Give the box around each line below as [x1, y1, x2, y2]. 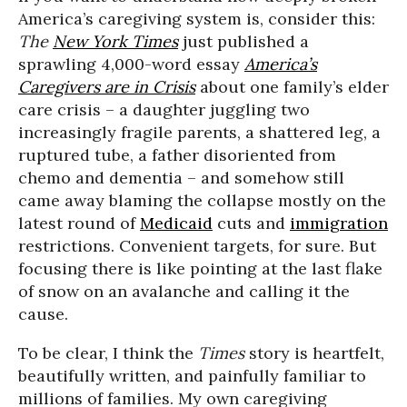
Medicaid [140, 213, 213, 233]
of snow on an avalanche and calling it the [18, 281, 350, 302]
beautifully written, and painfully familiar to [18, 365, 366, 386]
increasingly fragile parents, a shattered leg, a [18, 122, 381, 143]
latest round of [18, 213, 140, 233]
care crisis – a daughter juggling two [18, 99, 310, 120]
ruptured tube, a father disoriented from [18, 144, 336, 165]
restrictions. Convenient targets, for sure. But [18, 235, 376, 256]
